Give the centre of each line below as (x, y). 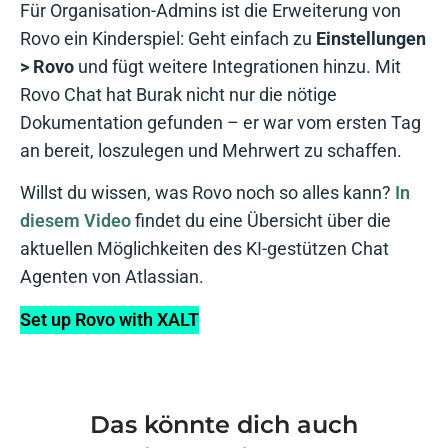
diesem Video (75, 221)
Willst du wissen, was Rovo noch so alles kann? (207, 193)
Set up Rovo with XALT (109, 319)
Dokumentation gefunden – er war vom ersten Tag (220, 122)
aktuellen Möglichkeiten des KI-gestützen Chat (204, 249)
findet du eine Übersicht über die (261, 221)
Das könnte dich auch (224, 425)
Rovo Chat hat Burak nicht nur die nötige (178, 94)
